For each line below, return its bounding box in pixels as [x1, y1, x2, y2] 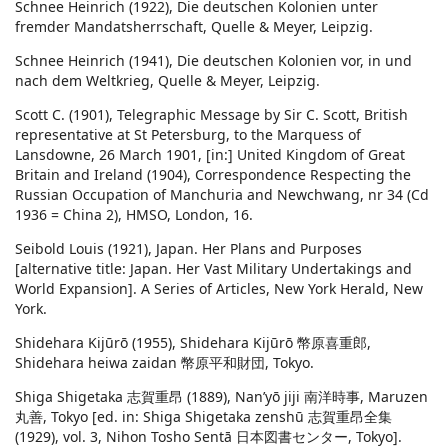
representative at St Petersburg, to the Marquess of [15, 125, 361, 145]
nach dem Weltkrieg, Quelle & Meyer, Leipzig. [15, 71, 320, 91]
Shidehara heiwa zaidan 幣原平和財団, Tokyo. [15, 353, 314, 373]
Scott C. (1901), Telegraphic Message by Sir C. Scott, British [15, 105, 408, 125]
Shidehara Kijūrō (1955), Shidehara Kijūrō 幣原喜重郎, [15, 333, 371, 353]
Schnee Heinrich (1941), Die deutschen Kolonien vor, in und [15, 51, 412, 71]
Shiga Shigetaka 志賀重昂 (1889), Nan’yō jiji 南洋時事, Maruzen [15, 387, 428, 407]
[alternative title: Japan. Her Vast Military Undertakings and [15, 259, 412, 279]
